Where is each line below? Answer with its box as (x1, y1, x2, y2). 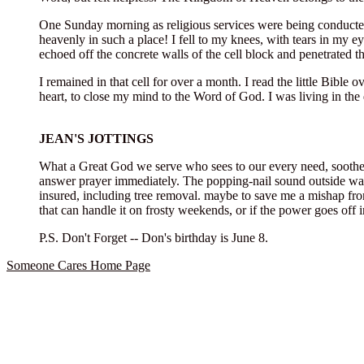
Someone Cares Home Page (6, 258, 150, 272)
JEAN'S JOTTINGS (39, 132, 154, 145)
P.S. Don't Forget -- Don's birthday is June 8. (39, 231, 268, 245)
